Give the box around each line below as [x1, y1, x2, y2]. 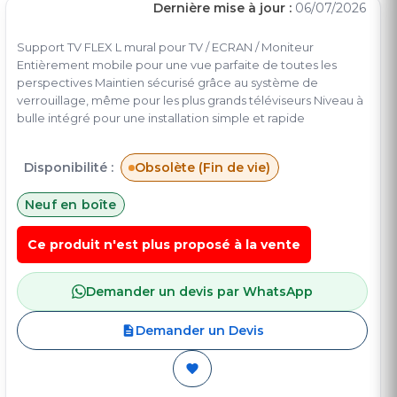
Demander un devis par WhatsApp [86, 284, 313, 300]
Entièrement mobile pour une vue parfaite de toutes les [17, 58, 337, 73]
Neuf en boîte [25, 197, 117, 214]
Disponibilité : [24, 160, 113, 176]
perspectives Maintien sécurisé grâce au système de [17, 75, 318, 90]
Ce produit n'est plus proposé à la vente [27, 237, 300, 253]
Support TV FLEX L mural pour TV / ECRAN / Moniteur [17, 40, 314, 55]
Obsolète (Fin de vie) [135, 160, 270, 176]
